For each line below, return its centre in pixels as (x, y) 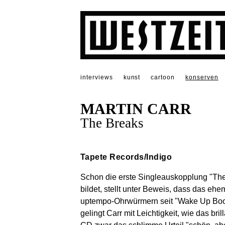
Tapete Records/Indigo (126, 157)
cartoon (163, 77)
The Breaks (112, 123)
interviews (97, 77)
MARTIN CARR (136, 109)
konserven (202, 77)
